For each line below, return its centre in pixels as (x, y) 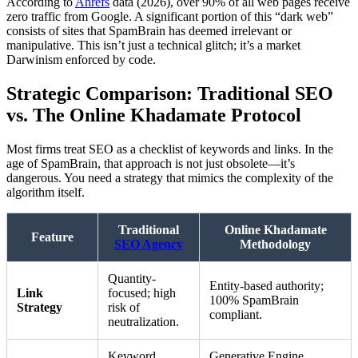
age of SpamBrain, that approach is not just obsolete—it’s (151, 163)
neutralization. (143, 321)
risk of (124, 307)
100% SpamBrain (254, 300)
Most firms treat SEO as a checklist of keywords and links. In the (170, 149)
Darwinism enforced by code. (81, 59)
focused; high (142, 292)
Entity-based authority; (267, 285)
